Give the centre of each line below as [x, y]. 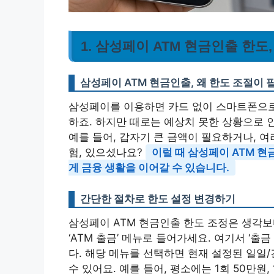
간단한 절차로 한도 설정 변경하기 [158, 199]
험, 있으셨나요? [107, 152]
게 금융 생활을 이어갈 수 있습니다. [149, 167]
